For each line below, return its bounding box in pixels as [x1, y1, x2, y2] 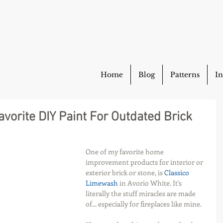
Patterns [170, 70, 200, 79]
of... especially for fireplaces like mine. [86, 199, 202, 209]
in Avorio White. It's [119, 178, 183, 188]
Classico [164, 168, 191, 177]
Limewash [86, 178, 119, 188]
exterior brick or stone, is [86, 168, 164, 177]
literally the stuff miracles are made [86, 189, 197, 198]
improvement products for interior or [86, 157, 205, 167]
